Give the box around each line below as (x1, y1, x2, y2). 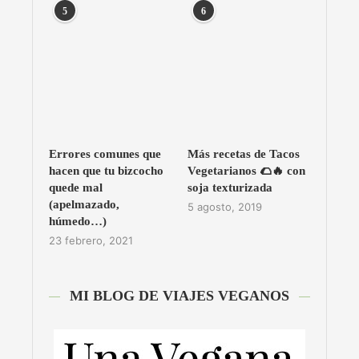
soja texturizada (187, 181, 272, 195)
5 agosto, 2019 (187, 200, 262, 214)
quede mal (49, 181, 103, 195)
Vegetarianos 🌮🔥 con (187, 164, 305, 178)
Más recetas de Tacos (187, 147, 300, 161)
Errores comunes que (49, 147, 161, 161)
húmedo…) (49, 215, 107, 228)
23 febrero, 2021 (49, 234, 133, 248)
